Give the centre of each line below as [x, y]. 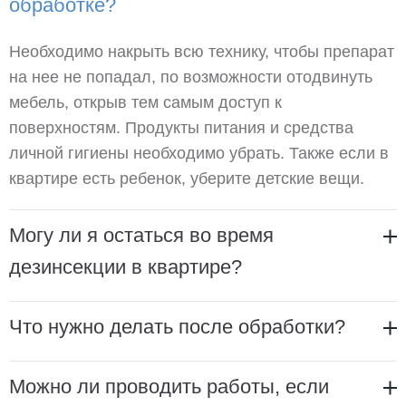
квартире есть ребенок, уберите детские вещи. [187, 179]
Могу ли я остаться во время [141, 235]
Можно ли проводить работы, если [169, 387]
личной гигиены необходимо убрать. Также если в [199, 153]
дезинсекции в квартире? [126, 267]
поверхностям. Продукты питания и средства [181, 128]
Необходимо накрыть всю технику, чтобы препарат [202, 52]
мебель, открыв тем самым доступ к [145, 102]
